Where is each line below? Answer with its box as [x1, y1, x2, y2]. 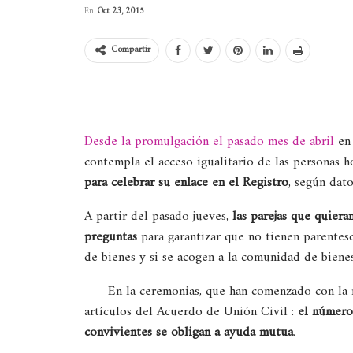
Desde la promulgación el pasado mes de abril [84, 130, 334, 154]
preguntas [84, 225, 137, 249]
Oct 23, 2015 [98, 4, 144, 19]
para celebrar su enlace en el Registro [84, 171, 288, 195]
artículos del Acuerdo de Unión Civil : [84, 300, 298, 324]
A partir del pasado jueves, [84, 205, 232, 229]
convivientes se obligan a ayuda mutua [84, 321, 293, 344]
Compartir [111, 42, 150, 58]
